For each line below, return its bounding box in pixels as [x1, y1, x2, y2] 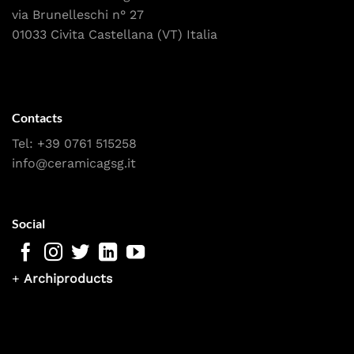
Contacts [12, 110, 62, 126]
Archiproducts [24, 271, 112, 287]
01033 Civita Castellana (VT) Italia [12, 26, 217, 42]
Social [12, 216, 45, 232]
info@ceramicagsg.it [12, 156, 136, 171]
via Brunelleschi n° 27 [12, 6, 144, 22]
